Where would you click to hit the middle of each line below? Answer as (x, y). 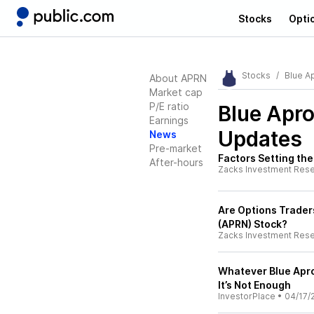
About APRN (178, 78)
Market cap (176, 92)
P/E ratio (169, 106)
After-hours (176, 162)
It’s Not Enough (254, 285)
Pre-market (176, 148)
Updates (260, 139)
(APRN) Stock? (253, 224)
